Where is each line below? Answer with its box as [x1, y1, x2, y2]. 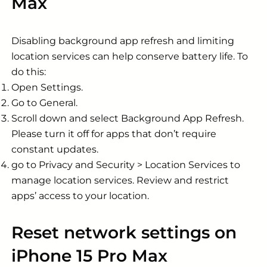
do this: [11, 66, 46, 77]
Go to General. [11, 97, 77, 108]
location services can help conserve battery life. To [11, 50, 248, 62]
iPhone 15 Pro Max [11, 245, 167, 266]
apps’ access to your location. [11, 190, 149, 201]
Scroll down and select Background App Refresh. [11, 112, 244, 124]
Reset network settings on [11, 222, 237, 243]
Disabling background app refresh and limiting [11, 35, 234, 46]
